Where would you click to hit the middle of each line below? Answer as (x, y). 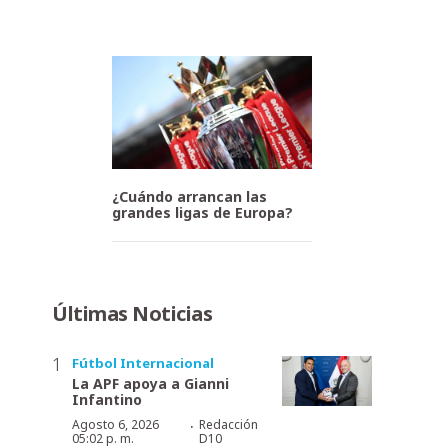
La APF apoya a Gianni (150, 383)
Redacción (228, 424)
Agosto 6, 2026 (115, 424)
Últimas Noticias (132, 313)
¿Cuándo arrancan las (189, 196)
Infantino (107, 399)
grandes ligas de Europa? (202, 212)
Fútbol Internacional (143, 362)
